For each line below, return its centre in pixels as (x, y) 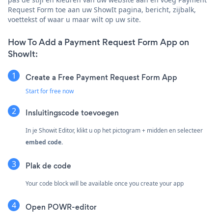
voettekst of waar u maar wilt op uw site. (74, 19)
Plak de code (48, 165)
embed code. (44, 142)
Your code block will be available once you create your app (105, 183)
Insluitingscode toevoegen (72, 112)
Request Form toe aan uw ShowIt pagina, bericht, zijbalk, (102, 9)
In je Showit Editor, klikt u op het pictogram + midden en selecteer (114, 130)
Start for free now (50, 91)
